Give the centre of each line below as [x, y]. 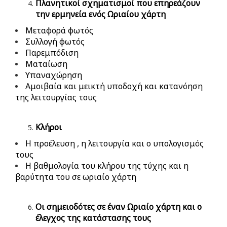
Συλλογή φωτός [55, 41]
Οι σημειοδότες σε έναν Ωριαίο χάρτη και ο [119, 206]
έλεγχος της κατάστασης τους [93, 218]
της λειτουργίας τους [56, 97]
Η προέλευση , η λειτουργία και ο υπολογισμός [115, 143]
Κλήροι [49, 127]
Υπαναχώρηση [54, 75]
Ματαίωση [46, 64]
